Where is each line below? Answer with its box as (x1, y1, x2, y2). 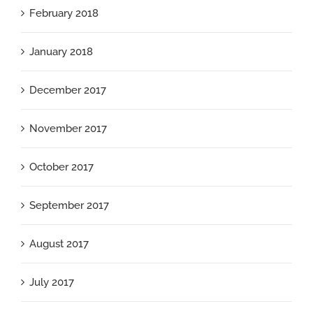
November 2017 (29, 122, 107, 136)
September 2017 (29, 199, 109, 212)
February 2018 (29, 7, 99, 20)
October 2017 (29, 161, 94, 174)
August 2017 (29, 238, 89, 251)
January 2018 (29, 45, 93, 59)
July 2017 (29, 276, 74, 289)
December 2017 (29, 84, 106, 97)
